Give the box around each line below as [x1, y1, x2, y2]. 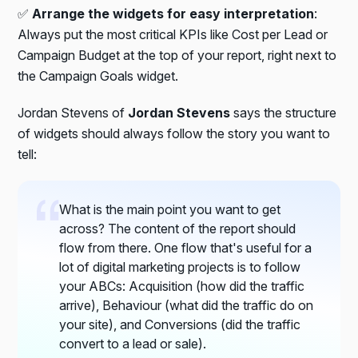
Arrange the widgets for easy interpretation [29, 5, 315, 22]
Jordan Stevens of [18, 104, 129, 121]
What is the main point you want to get [59, 201, 281, 217]
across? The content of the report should [59, 220, 296, 237]
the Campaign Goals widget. [18, 67, 179, 84]
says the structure [230, 104, 337, 121]
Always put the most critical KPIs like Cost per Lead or [18, 26, 328, 42]
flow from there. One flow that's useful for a [59, 239, 312, 256]
